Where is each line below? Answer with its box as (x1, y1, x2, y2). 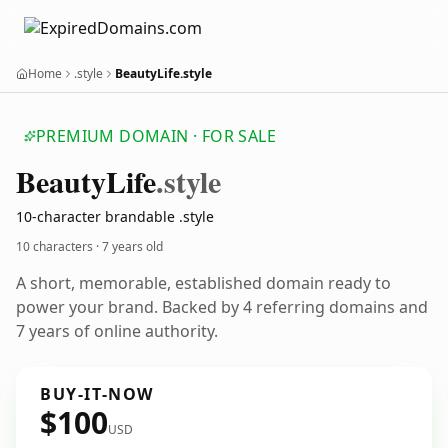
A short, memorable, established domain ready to (16, 272, 391, 294)
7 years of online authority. (16, 320, 218, 342)
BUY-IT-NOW (40, 383, 154, 405)
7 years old (102, 238, 163, 255)
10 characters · (16, 238, 102, 255)
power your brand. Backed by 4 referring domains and (16, 296, 428, 318)
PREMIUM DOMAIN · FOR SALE (36, 125, 276, 147)
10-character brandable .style (16, 207, 214, 226)
